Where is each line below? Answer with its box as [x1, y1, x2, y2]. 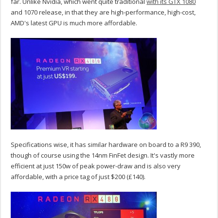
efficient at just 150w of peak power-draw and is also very [11, 162, 181, 171]
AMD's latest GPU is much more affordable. [11, 18, 138, 28]
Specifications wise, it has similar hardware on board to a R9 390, [11, 140, 201, 149]
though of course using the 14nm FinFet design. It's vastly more [11, 151, 195, 160]
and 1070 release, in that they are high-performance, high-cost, [11, 8, 196, 17]
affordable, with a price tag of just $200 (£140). [11, 172, 146, 182]
